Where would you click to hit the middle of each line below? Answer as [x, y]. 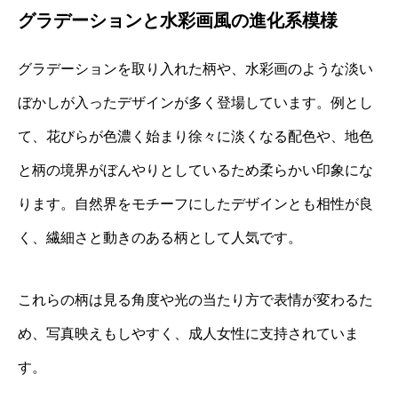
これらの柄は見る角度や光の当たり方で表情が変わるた [195, 299]
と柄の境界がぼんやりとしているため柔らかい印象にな [195, 170]
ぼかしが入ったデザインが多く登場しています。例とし [195, 102]
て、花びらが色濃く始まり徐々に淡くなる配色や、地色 [195, 136]
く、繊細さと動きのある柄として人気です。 [160, 237]
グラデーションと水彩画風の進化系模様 [178, 20]
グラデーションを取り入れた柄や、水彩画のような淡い [195, 68]
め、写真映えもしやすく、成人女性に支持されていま [188, 333]
